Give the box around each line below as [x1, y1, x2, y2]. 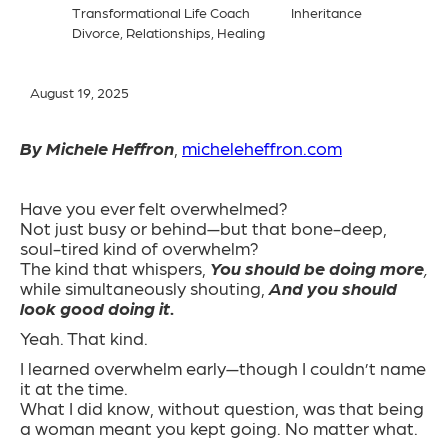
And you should [269, 277, 397, 299]
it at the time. [20, 377, 128, 399]
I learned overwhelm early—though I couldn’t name [20, 357, 426, 379]
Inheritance [291, 4, 363, 21]
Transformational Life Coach [72, 4, 250, 21]
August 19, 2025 [30, 84, 129, 101]
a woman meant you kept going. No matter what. [20, 417, 418, 439]
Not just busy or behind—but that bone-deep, [20, 217, 387, 239]
